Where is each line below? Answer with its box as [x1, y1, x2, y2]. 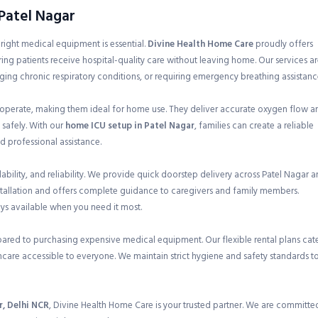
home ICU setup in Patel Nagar [65, 118, 194, 133]
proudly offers [253, 36, 313, 52]
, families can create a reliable [194, 118, 314, 133]
